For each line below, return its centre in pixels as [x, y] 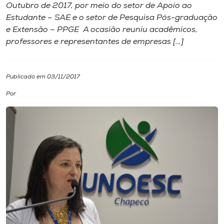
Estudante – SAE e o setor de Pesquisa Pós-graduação [112, 18]
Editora [22, 170]
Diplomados [32, 52]
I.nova [19, 23]
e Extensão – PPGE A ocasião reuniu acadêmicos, [102, 30]
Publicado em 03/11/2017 [43, 77]
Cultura [22, 82]
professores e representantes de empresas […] [95, 42]
